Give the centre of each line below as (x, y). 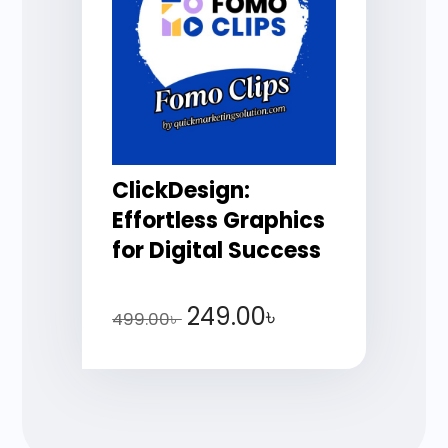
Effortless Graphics (219, 220)
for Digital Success (217, 250)
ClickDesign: (181, 190)
